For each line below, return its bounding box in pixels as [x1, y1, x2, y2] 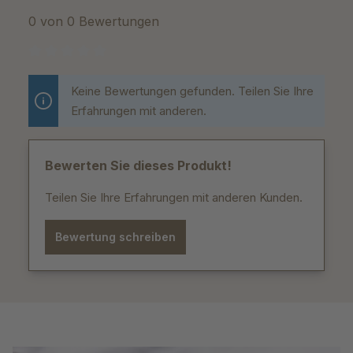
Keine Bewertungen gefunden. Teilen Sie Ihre [71, 84, 314, 99]
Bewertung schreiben [55, 230, 176, 244]
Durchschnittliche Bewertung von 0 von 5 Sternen [28, 64, 295, 80]
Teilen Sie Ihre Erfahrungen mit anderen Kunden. [45, 190, 303, 206]
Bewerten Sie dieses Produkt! [45, 158, 232, 174]
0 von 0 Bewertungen [28, 13, 159, 30]
